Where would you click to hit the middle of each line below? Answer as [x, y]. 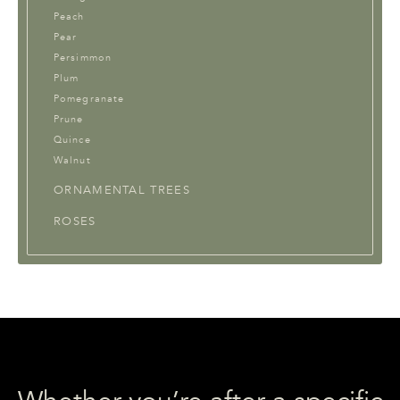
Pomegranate [89, 98]
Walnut [72, 160]
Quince [72, 139]
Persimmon [83, 57]
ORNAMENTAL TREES [122, 190]
